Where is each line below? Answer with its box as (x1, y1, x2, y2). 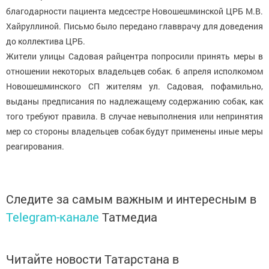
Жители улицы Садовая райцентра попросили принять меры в (6, 50, 263, 62)
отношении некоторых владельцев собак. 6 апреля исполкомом (6, 65, 263, 77)
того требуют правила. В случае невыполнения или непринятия (6, 110, 263, 122)
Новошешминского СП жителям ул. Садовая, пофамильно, (6, 80, 263, 92)
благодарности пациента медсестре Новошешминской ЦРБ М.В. (6, 5, 263, 17)
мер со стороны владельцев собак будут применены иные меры (6, 125, 263, 138)
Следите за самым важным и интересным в (6, 191, 256, 207)
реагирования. (6, 141, 64, 153)
